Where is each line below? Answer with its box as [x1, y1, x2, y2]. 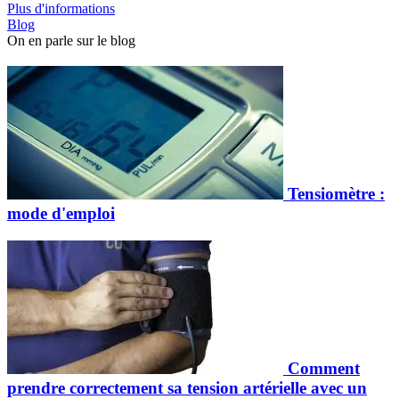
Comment [288, 358, 360, 378]
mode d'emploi [7, 203, 115, 223]
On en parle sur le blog [7, 33, 135, 49]
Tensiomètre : [288, 183, 385, 203]
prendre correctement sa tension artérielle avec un [7, 378, 367, 397]
